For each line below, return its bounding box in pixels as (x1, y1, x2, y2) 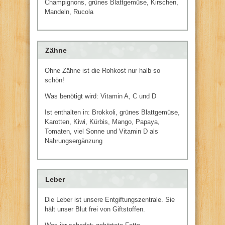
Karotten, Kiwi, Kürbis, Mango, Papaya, (45, 118, 160, 126)
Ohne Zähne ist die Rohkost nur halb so (45, 66, 160, 74)
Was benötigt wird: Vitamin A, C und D (45, 92, 156, 100)
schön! (45, 76, 64, 84)
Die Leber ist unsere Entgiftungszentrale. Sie (45, 195, 175, 203)
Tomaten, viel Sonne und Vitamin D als (45, 127, 158, 135)
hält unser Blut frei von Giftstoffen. (45, 205, 145, 213)
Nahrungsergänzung (45, 137, 102, 145)
